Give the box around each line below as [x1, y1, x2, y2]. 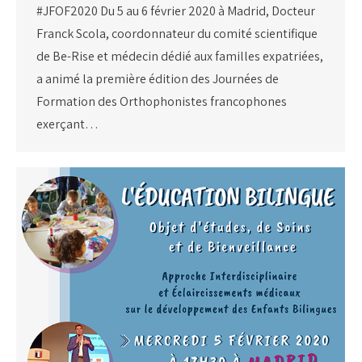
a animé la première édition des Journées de [36, 69, 279, 87]
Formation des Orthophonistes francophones [36, 92, 287, 110]
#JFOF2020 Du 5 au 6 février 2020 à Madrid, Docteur [36, 2, 315, 19]
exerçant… [36, 115, 99, 133]
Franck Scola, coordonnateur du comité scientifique [36, 24, 318, 42]
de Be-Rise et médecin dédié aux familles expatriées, [36, 47, 323, 65]
